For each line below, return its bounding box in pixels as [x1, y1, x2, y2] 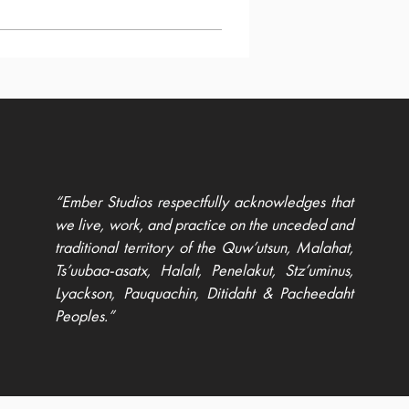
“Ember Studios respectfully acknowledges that [55, 191, 354, 212]
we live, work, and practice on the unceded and [55, 214, 354, 235]
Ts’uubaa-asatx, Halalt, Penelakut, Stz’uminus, [55, 259, 354, 280]
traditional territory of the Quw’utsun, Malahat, [55, 236, 354, 257]
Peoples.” [55, 305, 115, 326]
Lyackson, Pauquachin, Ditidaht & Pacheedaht [55, 282, 354, 303]
